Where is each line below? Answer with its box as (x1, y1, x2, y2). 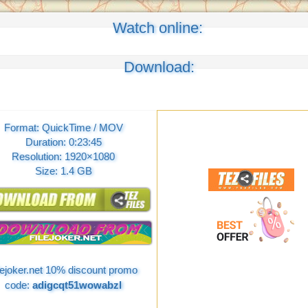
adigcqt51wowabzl (32, 279, 122, 291)
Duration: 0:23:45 (25, 135, 102, 148)
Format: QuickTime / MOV (3, 121, 123, 133)
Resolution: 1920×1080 (12, 150, 115, 162)
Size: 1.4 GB (34, 164, 92, 177)
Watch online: (112, 19, 203, 36)
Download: (124, 58, 195, 76)
